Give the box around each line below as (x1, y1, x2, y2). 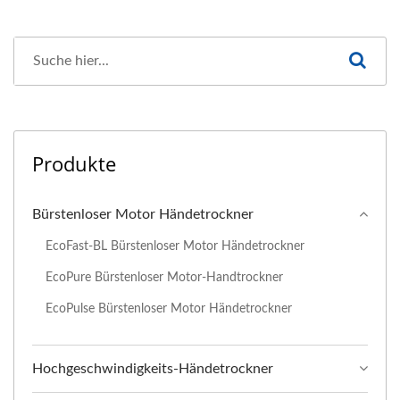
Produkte (32, 149, 116, 177)
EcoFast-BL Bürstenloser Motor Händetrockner (46, 238, 304, 253)
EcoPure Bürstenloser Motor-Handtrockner (46, 270, 283, 284)
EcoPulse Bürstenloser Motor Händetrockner (46, 301, 292, 315)
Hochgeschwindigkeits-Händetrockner (32, 361, 273, 376)
